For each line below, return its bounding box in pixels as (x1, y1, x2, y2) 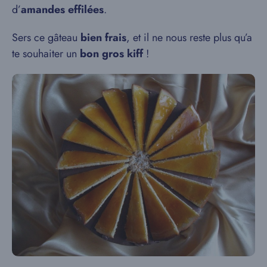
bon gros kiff (80, 46, 143, 62)
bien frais (80, 30, 126, 46)
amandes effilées (21, 2, 104, 18)
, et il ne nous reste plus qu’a (126, 30, 252, 46)
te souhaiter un (12, 46, 80, 62)
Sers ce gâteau (12, 30, 80, 46)
